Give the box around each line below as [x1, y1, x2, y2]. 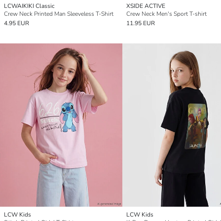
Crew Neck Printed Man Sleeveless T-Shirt [4, 9, 113, 18]
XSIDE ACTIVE [126, 1, 165, 10]
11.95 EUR [126, 19, 155, 27]
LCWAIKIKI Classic [4, 1, 55, 10]
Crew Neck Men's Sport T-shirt [126, 9, 207, 18]
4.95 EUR [4, 19, 29, 27]
